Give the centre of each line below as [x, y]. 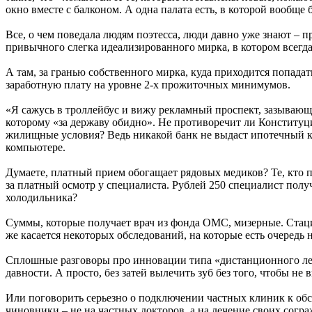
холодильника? [41, 198]
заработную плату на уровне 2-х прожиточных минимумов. [148, 85]
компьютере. [36, 148]
